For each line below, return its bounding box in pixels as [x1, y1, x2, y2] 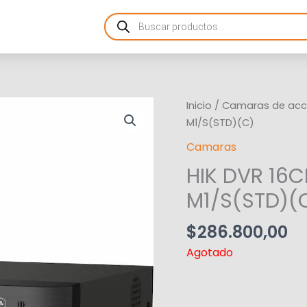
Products [103, 7, 153, 23]
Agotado [186, 244, 233, 260]
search [103, 18, 142, 34]
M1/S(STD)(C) [186, 116, 254, 130]
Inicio [186, 99, 212, 113]
